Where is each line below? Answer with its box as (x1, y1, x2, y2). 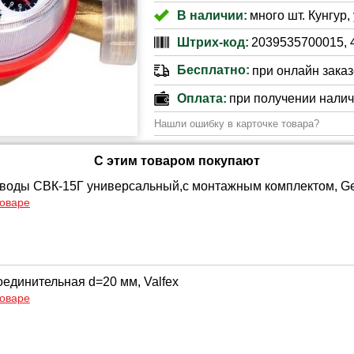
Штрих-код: (176, 35, 249, 49)
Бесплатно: (176, 63, 250, 77)
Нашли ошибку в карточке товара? (153, 118, 319, 130)
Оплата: (176, 91, 227, 105)
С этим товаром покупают (94, 154, 260, 168)
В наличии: (176, 8, 247, 22)
